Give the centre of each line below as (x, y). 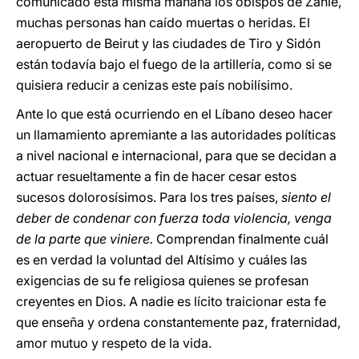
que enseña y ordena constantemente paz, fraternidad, (178, 322)
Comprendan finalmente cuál (241, 239)
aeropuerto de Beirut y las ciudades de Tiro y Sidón (168, 43)
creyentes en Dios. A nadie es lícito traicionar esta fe (171, 301)
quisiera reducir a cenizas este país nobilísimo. (154, 85)
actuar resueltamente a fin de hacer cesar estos (156, 176)
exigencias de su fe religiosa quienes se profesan (162, 280)
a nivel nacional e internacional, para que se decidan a (176, 155)
